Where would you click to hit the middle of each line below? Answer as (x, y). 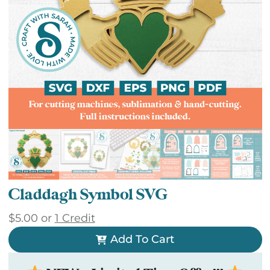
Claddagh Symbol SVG (88, 195)
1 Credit (75, 218)
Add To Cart (142, 240)
